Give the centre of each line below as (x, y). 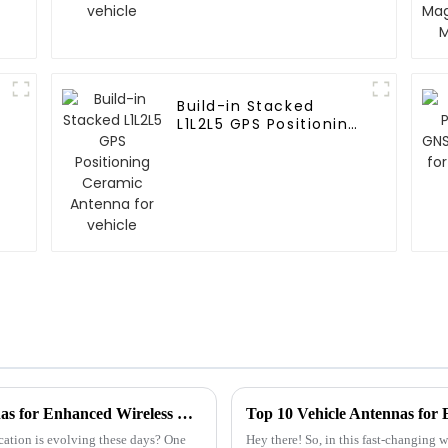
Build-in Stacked (246, 106)
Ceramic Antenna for (266, 142)
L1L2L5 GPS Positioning (268, 124)
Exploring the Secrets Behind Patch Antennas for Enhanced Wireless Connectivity (185, 413)
